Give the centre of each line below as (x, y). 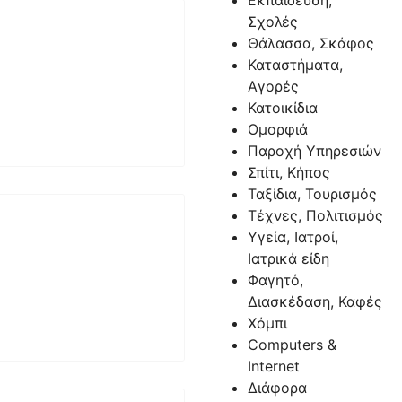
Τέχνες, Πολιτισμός (315, 215)
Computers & (292, 345)
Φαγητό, (275, 280)
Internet (273, 366)
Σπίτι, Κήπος (288, 172)
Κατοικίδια (282, 108)
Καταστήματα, (295, 65)
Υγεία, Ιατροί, (293, 237)
